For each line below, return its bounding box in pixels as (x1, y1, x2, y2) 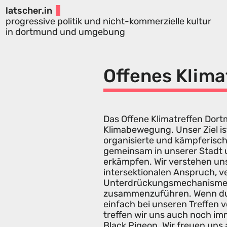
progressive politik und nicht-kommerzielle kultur (5, 15, 211, 27)
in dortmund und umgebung (5, 26, 125, 37)
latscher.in (5, 5, 52, 16)
